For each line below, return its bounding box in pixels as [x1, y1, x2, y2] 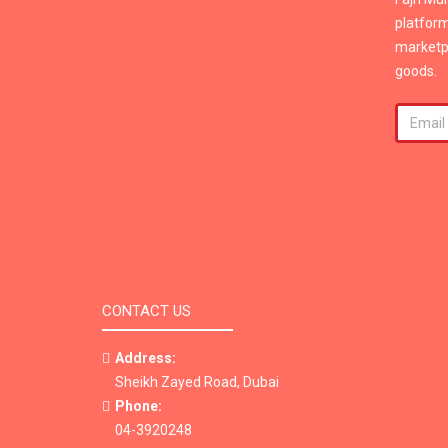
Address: [115, 350, 176, 366]
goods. [394, 63, 437, 79]
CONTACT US [102, 302, 191, 320]
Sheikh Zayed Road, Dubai [115, 374, 279, 390]
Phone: [115, 398, 162, 414]
